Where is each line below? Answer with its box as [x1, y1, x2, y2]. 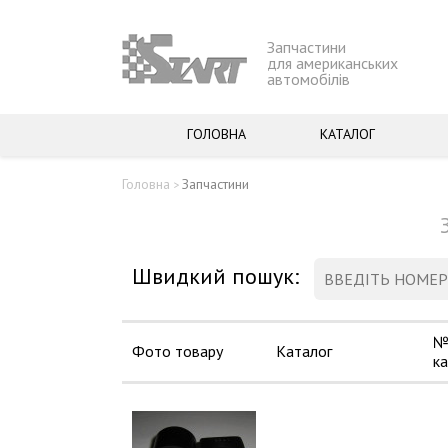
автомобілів [267, 69, 350, 89]
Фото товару [132, 341, 223, 361]
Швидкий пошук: [132, 262, 299, 290]
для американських [267, 53, 398, 73]
